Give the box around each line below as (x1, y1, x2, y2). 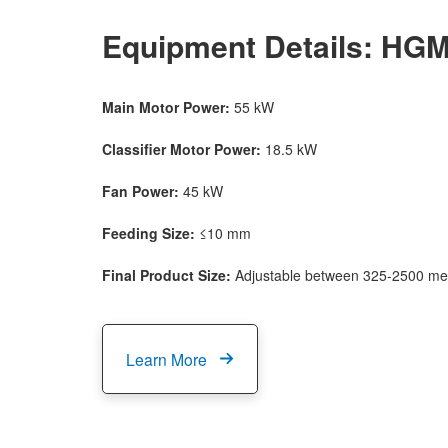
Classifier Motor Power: (102, 138, 265, 159)
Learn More (125, 347, 207, 370)
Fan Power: (102, 180, 179, 201)
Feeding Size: (102, 222, 195, 243)
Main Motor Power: (102, 96, 234, 117)
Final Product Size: (102, 264, 235, 285)
